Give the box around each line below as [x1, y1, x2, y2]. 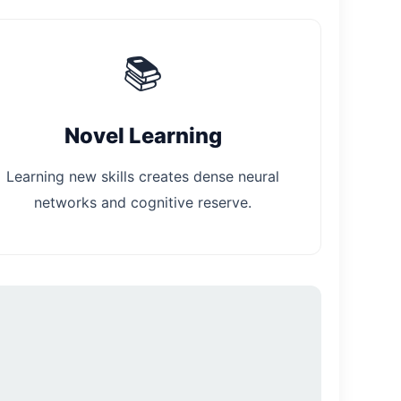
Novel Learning [64, 122, 222, 149]
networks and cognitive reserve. [34, 193, 252, 212]
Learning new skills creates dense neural [6, 167, 280, 186]
